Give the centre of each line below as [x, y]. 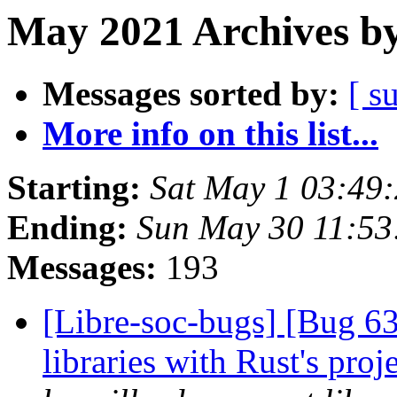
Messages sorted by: [191, 94]
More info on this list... [210, 134]
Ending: [67, 228]
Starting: [74, 188]
